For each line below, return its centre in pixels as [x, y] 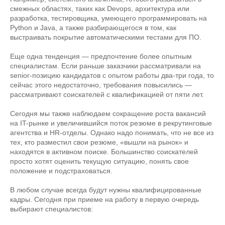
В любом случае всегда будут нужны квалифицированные [106, 190]
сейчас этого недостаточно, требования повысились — [101, 85]
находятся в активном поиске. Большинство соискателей [104, 152]
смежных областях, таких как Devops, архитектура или [100, 9]
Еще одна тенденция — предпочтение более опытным [101, 56]
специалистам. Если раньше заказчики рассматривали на [105, 66]
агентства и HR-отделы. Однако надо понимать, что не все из [112, 133]
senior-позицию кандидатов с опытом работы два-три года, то [112, 75]
